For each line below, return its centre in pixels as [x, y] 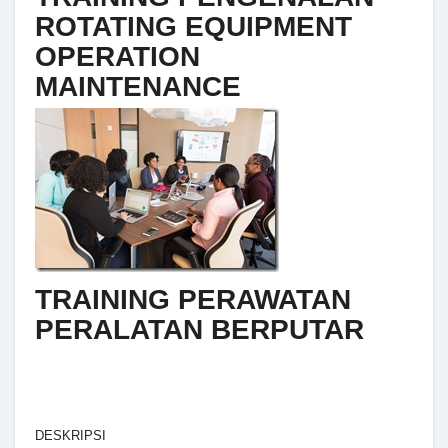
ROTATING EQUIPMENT [193, 26]
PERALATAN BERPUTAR [199, 330]
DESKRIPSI [70, 435]
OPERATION [117, 56]
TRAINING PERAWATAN [193, 300]
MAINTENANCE [138, 86]
